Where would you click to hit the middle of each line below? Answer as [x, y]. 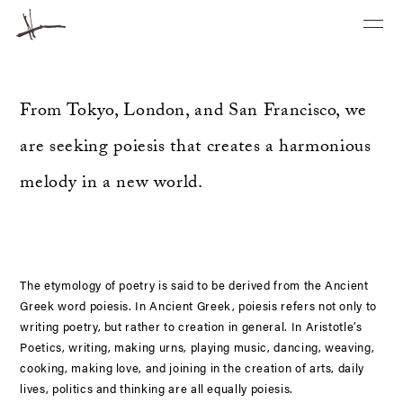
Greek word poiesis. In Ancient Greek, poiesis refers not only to [199, 305]
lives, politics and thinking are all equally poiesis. [157, 388]
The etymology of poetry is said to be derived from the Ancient [194, 285]
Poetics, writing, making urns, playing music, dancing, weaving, [197, 347]
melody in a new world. [112, 184]
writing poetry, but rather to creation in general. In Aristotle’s [191, 326]
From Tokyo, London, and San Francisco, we [194, 112]
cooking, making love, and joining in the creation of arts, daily [193, 367]
